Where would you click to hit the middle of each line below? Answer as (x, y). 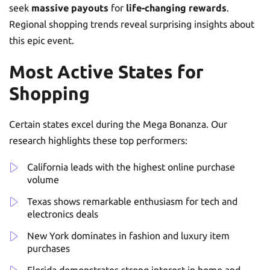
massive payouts (70, 8)
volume (43, 179)
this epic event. (42, 40)
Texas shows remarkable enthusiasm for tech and (132, 201)
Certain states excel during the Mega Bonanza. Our (118, 124)
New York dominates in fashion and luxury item (128, 235)
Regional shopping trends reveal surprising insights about (132, 24)
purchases (49, 248)
